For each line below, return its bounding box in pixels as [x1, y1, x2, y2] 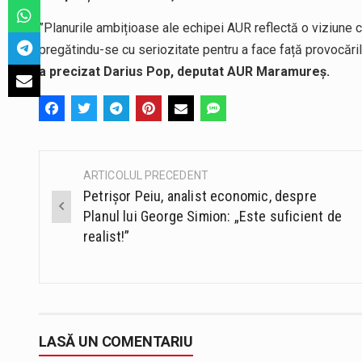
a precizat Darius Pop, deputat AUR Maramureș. [39, 63, 333, 79]
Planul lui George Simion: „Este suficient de [83, 207, 342, 225]
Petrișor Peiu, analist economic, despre [83, 187, 318, 204]
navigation [40, 200, 145, 226]
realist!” [83, 227, 130, 245]
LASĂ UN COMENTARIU [39, 332, 193, 350]
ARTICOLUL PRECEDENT [83, 168, 208, 182]
